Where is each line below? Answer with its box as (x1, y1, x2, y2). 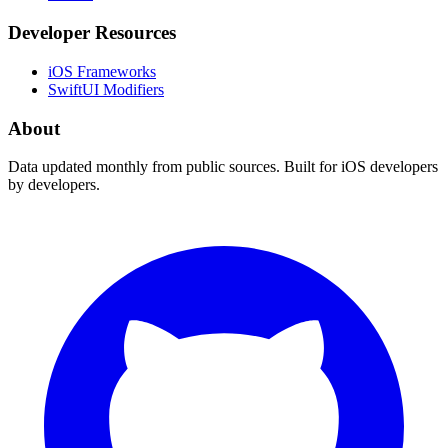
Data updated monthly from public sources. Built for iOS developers (8, 158, 438, 176)
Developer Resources (8, 22, 176, 44)
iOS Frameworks (48, 62, 156, 80)
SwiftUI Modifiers (48, 80, 164, 98)
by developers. (8, 176, 100, 194)
